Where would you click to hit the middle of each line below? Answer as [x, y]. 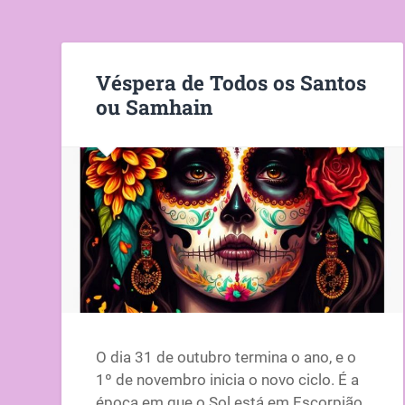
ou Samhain [155, 106]
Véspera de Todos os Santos [231, 82]
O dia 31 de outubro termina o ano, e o [226, 358]
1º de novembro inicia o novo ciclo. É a [228, 380]
